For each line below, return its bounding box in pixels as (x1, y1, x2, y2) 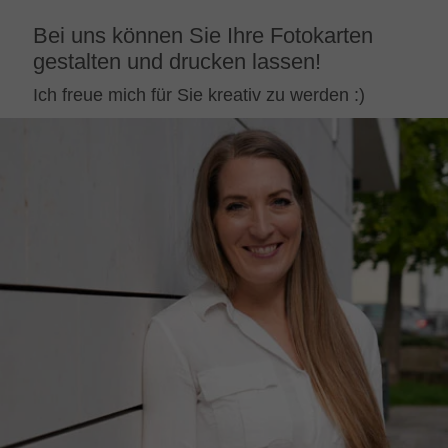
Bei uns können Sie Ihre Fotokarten (33, 23, 373, 49)
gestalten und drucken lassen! (33, 49, 321, 75)
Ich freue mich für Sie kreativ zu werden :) (33, 85, 365, 106)
